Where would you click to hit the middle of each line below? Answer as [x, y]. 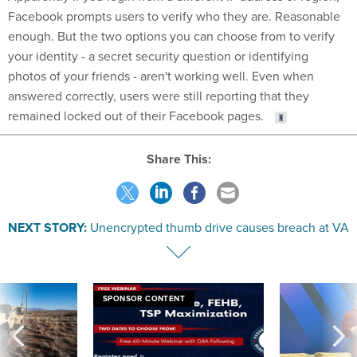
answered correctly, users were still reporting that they [159, 96]
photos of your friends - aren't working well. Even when [161, 76]
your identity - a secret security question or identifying [158, 56]
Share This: [182, 159]
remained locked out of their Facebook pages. [137, 116]
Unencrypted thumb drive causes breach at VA [220, 227]
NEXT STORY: [47, 227]
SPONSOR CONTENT [144, 298]
